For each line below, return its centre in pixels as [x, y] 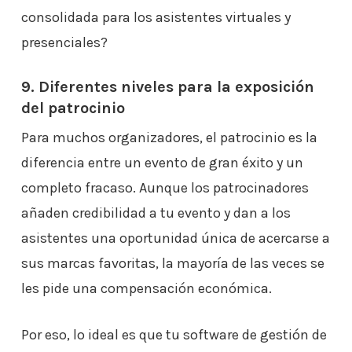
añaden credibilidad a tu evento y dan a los [156, 213]
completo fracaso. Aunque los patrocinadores [165, 188]
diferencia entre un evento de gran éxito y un [162, 163]
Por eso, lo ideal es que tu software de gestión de [174, 335]
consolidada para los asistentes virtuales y [156, 17]
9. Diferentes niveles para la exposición [167, 87]
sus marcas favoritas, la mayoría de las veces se [172, 263]
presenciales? [66, 42]
